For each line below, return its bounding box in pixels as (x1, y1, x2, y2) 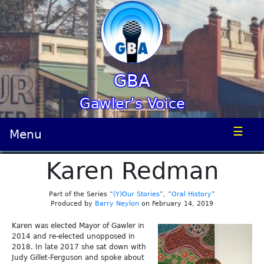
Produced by (51, 200, 95, 207)
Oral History (171, 190, 212, 198)
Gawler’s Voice (79, 95, 185, 112)
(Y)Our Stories (113, 190, 160, 198)
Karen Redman (45, 157, 219, 184)
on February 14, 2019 (139, 200, 213, 207)
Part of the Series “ (49, 190, 113, 198)
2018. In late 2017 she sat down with (12, 243, 146, 251)
